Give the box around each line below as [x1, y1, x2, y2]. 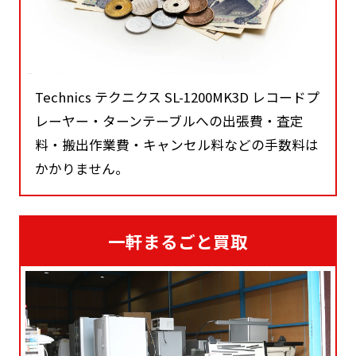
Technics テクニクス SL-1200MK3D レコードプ [35, 87, 320, 106]
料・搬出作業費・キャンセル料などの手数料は [35, 134, 319, 154]
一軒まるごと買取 [108, 229, 248, 254]
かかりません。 [35, 158, 130, 178]
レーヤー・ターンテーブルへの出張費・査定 [35, 110, 304, 130]
